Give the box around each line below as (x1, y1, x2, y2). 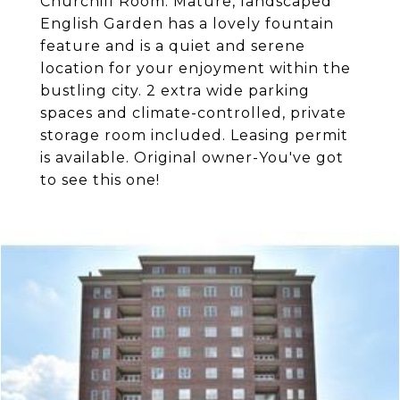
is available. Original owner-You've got (40, 149, 344, 166)
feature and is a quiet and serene (40, 37, 305, 54)
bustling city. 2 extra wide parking (40, 82, 310, 99)
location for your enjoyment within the (40, 60, 351, 77)
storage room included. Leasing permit (40, 127, 348, 144)
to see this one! (40, 171, 160, 188)
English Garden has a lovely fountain (40, 15, 334, 32)
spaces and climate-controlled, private (40, 104, 346, 121)
